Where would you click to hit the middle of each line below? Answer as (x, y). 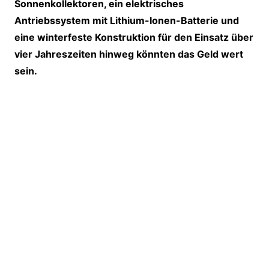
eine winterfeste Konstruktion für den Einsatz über (134, 38)
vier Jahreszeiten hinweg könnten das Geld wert (128, 54)
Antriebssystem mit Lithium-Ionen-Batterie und (126, 21)
